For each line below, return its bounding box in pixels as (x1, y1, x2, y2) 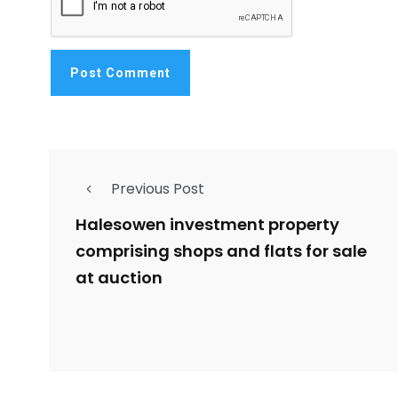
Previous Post (111, 179, 204, 200)
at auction (76, 267, 163, 290)
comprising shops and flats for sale (76, 240, 367, 263)
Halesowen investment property (76, 213, 339, 236)
